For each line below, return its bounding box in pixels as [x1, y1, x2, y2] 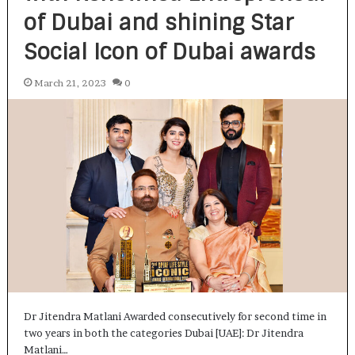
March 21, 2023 [33, 77, 106, 90]
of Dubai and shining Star [23, 9, 294, 37]
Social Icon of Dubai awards [23, 38, 315, 67]
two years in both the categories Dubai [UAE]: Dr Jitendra [23, 326, 303, 340]
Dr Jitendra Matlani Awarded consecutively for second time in [23, 310, 326, 323]
